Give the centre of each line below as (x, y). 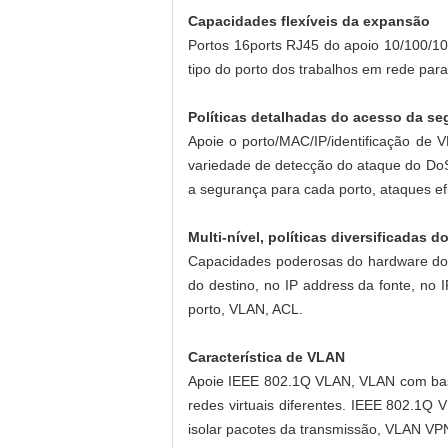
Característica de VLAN (266, 357)
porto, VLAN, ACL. (245, 309)
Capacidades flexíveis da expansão (309, 21)
